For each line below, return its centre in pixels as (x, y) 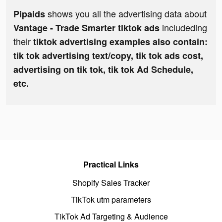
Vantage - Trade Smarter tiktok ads (88, 28)
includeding (185, 28)
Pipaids (29, 14)
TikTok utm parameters (111, 200)
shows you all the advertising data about (126, 14)
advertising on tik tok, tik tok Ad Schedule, (103, 70)
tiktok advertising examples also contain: (120, 42)
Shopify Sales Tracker (111, 183)
